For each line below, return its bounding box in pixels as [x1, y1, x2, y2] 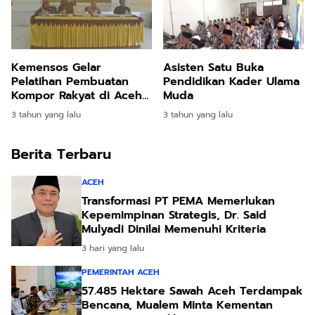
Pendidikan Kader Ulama [163, 73, 300, 91]
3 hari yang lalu [82, 242, 144, 255]
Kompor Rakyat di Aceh [11, 87, 142, 105]
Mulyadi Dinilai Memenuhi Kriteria [82, 221, 266, 238]
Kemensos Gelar [11, 59, 101, 77]
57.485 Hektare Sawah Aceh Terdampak [82, 283, 303, 300]
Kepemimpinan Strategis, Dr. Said [82, 207, 266, 224]
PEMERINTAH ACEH [82, 266, 160, 279]
